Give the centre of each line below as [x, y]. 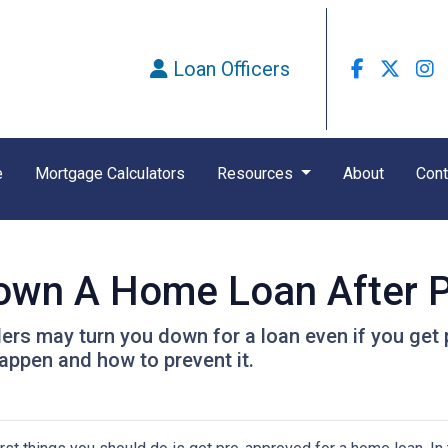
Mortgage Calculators [110, 173]
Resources [257, 173]
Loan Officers [231, 69]
